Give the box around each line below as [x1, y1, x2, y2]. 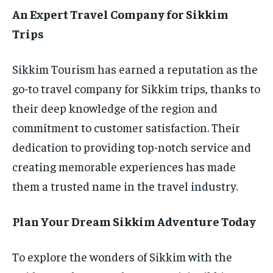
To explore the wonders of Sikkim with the [12, 249, 232, 264]
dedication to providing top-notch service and [12, 139, 251, 155]
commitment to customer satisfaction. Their [12, 119, 240, 135]
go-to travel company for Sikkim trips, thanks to [12, 80, 260, 96]
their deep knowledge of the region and [12, 100, 218, 116]
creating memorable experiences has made [12, 158, 236, 174]
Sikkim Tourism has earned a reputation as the [12, 61, 258, 77]
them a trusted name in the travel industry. [12, 178, 238, 194]
